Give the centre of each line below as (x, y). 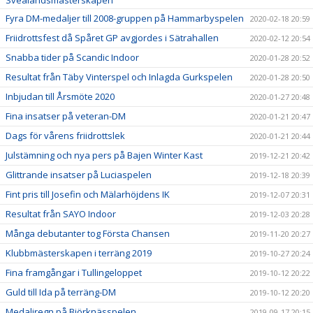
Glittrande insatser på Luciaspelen (79, 174)
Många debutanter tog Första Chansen (88, 233)
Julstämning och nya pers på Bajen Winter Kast (104, 155)
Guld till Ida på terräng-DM (61, 292)
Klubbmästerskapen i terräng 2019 (79, 253)
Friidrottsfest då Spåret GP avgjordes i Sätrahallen (112, 37)
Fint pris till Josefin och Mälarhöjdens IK (88, 194)
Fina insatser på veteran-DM (66, 116)
